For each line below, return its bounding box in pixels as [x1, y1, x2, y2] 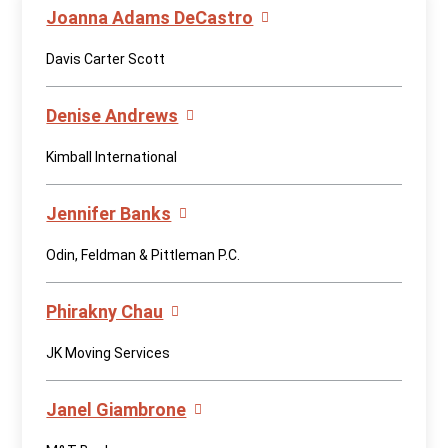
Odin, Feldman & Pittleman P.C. [46, 247, 241, 263]
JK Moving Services [46, 345, 171, 361]
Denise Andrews [46, 105, 179, 126]
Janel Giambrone [46, 399, 187, 420]
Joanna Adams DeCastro [46, 7, 254, 28]
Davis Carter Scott [46, 51, 166, 67]
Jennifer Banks [46, 203, 172, 224]
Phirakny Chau [46, 301, 164, 322]
